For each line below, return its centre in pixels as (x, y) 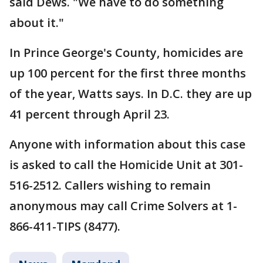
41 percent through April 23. (90, 114)
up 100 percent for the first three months (128, 73)
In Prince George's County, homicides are (126, 53)
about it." (37, 23)
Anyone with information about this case (127, 144)
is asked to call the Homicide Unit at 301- (126, 165)
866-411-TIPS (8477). (65, 227)
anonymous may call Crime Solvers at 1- (123, 206)
